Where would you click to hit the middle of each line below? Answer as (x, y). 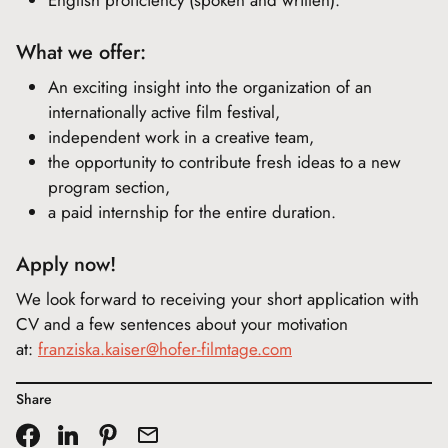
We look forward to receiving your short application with (217, 299)
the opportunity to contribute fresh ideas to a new (224, 162)
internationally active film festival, (164, 112)
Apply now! (66, 264)
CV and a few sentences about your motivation (182, 324)
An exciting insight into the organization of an (210, 87)
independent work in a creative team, (181, 137)
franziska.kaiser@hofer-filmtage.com (165, 349)
